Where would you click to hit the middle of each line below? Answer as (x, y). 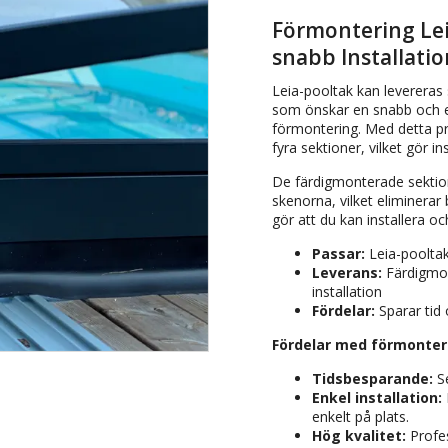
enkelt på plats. (360, 416)
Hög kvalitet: (359, 435)
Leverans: (347, 272)
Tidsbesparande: (372, 378)
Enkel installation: (377, 397)
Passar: (338, 253)
